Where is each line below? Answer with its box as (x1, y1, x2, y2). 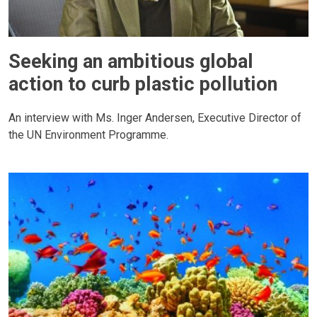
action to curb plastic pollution (8, 73, 277, 96)
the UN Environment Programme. (8, 127, 168, 142)
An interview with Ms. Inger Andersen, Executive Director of (8, 110, 301, 125)
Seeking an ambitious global (8, 50, 253, 74)
